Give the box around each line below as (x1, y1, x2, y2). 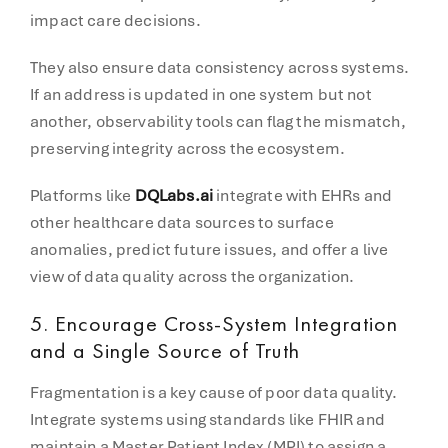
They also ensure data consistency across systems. (30, 56, 410, 78)
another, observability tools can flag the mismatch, (30, 110, 406, 132)
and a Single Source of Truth (30, 335, 300, 365)
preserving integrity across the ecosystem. (30, 137, 346, 159)
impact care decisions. (30, 9, 201, 31)
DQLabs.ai (134, 184, 214, 206)
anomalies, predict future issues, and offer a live (30, 238, 389, 260)
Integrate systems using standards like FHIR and (30, 408, 385, 430)
